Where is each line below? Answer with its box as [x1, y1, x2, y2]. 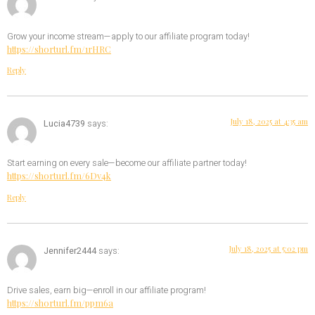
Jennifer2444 [44, 244, 96, 257]
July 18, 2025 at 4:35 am [231, 116, 308, 127]
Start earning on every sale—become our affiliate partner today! [7, 157, 247, 170]
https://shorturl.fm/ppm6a [7, 297, 113, 309]
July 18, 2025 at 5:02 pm [229, 243, 308, 254]
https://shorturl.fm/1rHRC [7, 42, 111, 55]
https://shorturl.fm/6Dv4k [7, 169, 111, 182]
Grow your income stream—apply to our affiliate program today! [7, 30, 250, 43]
